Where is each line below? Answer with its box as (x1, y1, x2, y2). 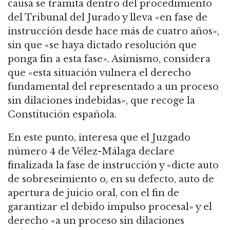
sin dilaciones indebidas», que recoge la (8, 95, 195, 107)
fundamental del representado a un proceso (8, 81, 219, 93)
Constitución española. (8, 109, 117, 121)
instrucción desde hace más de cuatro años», (8, 26, 219, 37)
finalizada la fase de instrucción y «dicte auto (8, 160, 219, 171)
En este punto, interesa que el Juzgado (8, 132, 190, 144)
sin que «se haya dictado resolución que (8, 40, 197, 51)
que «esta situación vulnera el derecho (8, 67, 191, 79)
